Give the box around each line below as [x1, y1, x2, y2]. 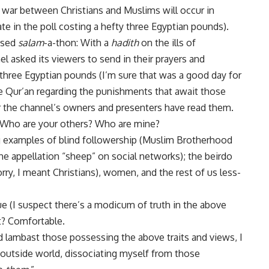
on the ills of [139, 37, 196, 49]
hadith [111, 37, 139, 49]
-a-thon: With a [44, 37, 111, 49]
